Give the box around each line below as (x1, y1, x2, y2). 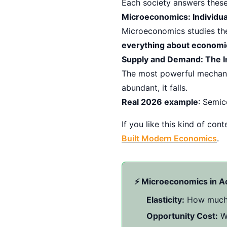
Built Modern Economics (122, 133, 217, 143)
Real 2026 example (122, 96, 198, 107)
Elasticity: (146, 194, 184, 205)
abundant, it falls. (122, 82, 187, 93)
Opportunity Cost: (146, 210, 218, 221)
